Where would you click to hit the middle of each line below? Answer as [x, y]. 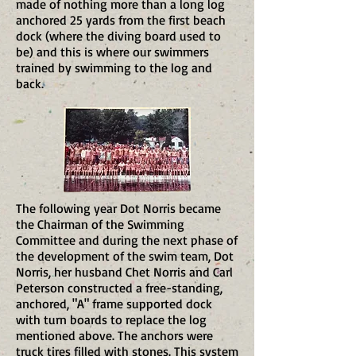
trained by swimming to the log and [114, 68]
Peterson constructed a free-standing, [119, 288]
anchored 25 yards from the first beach [121, 20]
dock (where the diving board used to [118, 36]
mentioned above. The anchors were [114, 335]
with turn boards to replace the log [111, 319]
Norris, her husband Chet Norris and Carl [124, 272]
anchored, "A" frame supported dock [114, 304]
